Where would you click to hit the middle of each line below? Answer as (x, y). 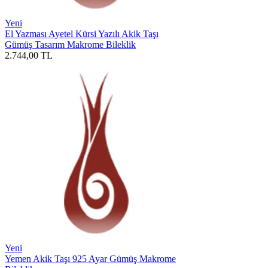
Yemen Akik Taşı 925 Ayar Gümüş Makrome (90, 258)
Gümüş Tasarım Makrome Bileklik (70, 44)
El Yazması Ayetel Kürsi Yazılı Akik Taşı (82, 33)
